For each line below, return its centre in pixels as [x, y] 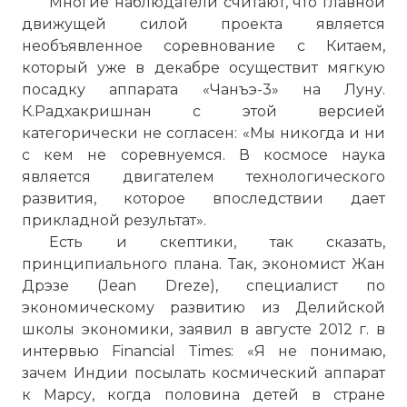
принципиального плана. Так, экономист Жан [203, 264]
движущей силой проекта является [203, 24]
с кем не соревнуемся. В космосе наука [203, 155]
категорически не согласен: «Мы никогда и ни [203, 133]
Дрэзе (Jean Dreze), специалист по [203, 286]
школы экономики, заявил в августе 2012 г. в [203, 329]
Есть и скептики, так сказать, [217, 242]
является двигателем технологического [203, 177]
